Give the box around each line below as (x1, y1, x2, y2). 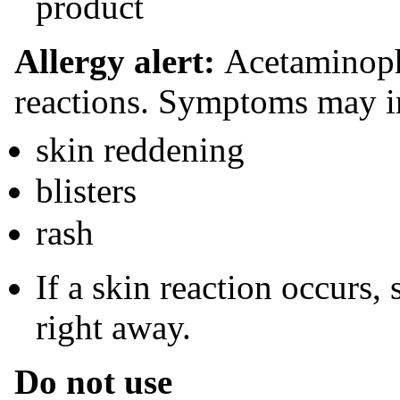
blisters (36, 171, 137, 211)
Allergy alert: (14, 41, 224, 80)
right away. (36, 307, 191, 346)
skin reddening (36, 129, 245, 169)
